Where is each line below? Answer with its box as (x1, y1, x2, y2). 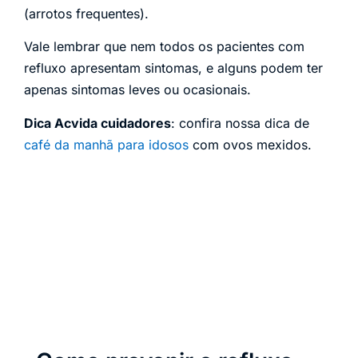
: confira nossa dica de (171, 114, 309, 131)
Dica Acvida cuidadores (24, 114, 171, 131)
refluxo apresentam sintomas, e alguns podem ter (24, 60, 323, 77)
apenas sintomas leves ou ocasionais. (24, 82, 251, 98)
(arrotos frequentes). (24, 5, 149, 22)
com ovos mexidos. (189, 136, 312, 153)
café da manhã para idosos (24, 136, 189, 153)
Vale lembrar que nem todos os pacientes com (24, 38, 304, 55)
